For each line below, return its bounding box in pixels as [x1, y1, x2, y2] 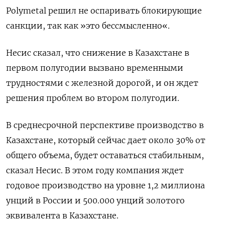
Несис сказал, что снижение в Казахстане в [6, 48, 189, 58]
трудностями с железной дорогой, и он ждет [6, 78, 198, 88]
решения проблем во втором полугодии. [6, 93, 179, 103]
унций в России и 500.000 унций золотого [6, 195, 185, 206]
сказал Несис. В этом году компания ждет [6, 165, 184, 176]
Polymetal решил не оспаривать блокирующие [6, 6, 202, 16]
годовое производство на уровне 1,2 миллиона [6, 180, 205, 191]
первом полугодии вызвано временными [6, 63, 183, 73]
